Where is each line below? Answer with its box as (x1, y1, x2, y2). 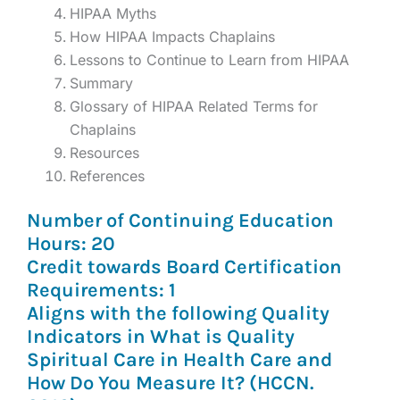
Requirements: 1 (27, 279, 176, 303)
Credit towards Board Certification (27, 255, 342, 279)
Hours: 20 (27, 232, 115, 256)
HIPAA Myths (70, 4, 156, 23)
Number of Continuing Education (27, 209, 334, 233)
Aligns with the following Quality (27, 302, 329, 326)
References (70, 167, 145, 186)
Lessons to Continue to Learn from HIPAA (70, 51, 349, 70)
